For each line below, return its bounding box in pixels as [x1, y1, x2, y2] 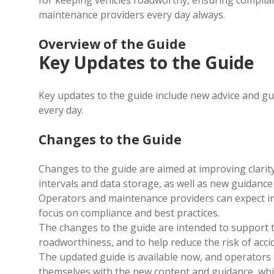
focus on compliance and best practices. [39, 206, 220, 220]
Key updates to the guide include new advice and [39, 89, 262, 102]
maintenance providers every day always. [39, 8, 225, 21]
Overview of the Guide [39, 35, 186, 53]
